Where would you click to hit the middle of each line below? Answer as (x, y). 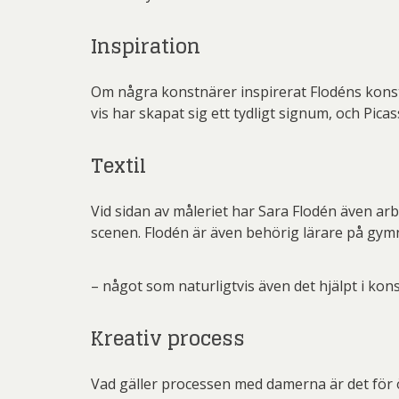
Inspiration (146, 46)
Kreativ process (168, 338)
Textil (118, 166)
